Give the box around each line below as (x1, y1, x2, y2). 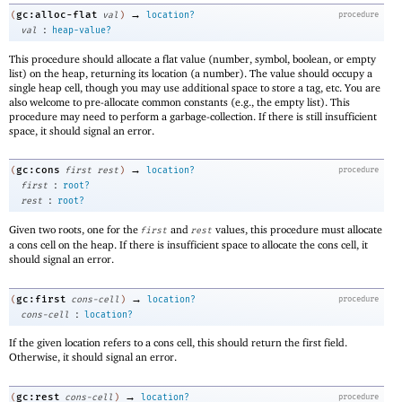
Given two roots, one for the (9, 222, 141, 236)
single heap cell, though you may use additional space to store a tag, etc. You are (9, 80, 380, 94)
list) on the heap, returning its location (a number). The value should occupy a (9, 66, 372, 80)
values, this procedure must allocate (213, 222, 382, 236)
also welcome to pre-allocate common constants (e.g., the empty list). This (9, 94, 350, 109)
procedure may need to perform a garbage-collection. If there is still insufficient (9, 109, 377, 123)
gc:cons (16, 164, 60, 177)
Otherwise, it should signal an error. (9, 350, 177, 364)
